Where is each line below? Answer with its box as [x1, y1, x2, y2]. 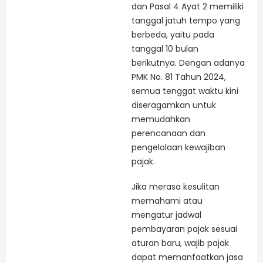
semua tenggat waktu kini [131, 85, 238, 97]
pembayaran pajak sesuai [131, 223, 237, 235]
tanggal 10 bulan [131, 42, 198, 55]
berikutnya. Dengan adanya [131, 56, 245, 69]
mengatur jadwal [131, 209, 201, 221]
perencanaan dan [131, 127, 205, 139]
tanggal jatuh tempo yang [131, 14, 240, 26]
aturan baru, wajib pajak [131, 237, 229, 249]
